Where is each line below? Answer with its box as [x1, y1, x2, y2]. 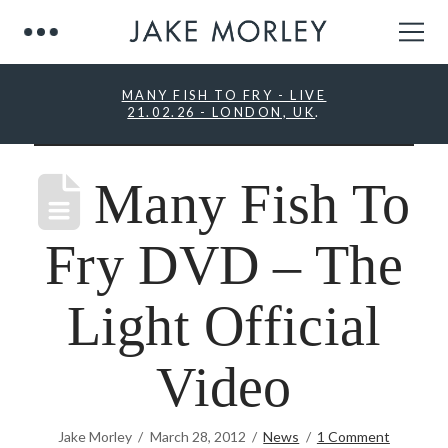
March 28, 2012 [149, 428, 246, 445]
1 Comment [316, 428, 390, 445]
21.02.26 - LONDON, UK [127, 104, 316, 120]
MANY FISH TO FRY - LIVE [121, 87, 327, 103]
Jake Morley [58, 428, 133, 445]
